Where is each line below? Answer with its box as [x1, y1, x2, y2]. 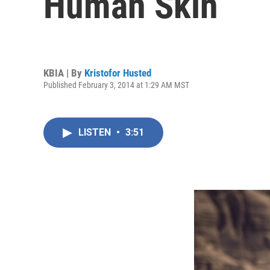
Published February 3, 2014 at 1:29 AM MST [43, 80, 189, 90]
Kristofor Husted [84, 66, 151, 79]
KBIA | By [43, 66, 84, 79]
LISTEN [78, 127, 113, 138]
